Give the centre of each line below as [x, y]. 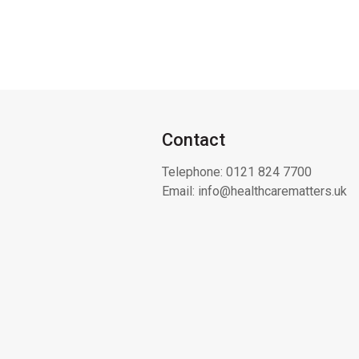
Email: [179, 191]
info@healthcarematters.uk [272, 191]
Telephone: [194, 171]
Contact [193, 139]
